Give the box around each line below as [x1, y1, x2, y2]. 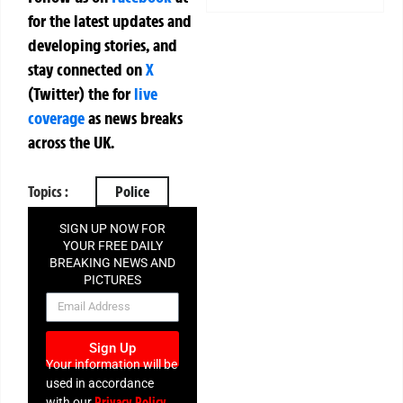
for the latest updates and [28, 9, 192, 31]
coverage [28, 106, 85, 129]
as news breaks [85, 106, 183, 129]
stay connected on [28, 58, 146, 80]
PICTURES [84, 273, 142, 288]
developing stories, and [28, 33, 177, 56]
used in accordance [46, 375, 154, 390]
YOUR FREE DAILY [62, 238, 163, 254]
